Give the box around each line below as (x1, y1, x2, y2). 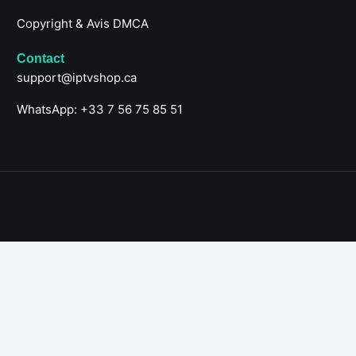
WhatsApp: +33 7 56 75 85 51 (17, 102, 183, 118)
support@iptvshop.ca (17, 70, 137, 86)
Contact (17, 52, 64, 66)
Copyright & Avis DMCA (17, 16, 149, 32)
